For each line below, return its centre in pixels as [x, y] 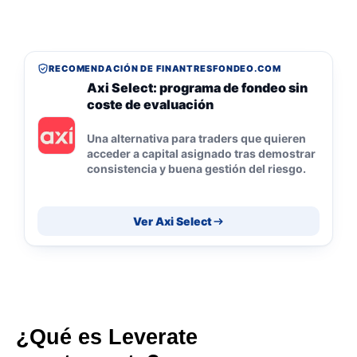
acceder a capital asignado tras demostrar [201, 153]
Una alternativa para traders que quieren [196, 138]
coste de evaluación [150, 104]
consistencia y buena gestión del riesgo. [196, 168]
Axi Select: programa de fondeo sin [197, 87]
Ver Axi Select [172, 222]
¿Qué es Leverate [107, 337]
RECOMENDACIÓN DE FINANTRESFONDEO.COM [165, 68]
